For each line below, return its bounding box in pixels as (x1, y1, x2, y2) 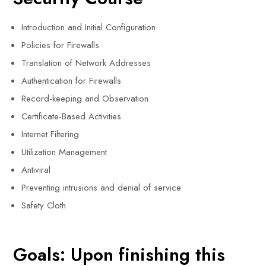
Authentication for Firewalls (21, 74, 122, 87)
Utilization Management (21, 145, 107, 159)
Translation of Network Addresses (21, 56, 151, 69)
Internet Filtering (21, 128, 80, 141)
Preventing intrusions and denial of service (21, 181, 182, 194)
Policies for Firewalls (21, 39, 100, 52)
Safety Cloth (21, 199, 66, 212)
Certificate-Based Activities (21, 110, 122, 123)
